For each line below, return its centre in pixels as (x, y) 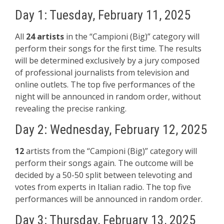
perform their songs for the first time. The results (108, 48)
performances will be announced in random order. (109, 199)
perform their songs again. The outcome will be (104, 163)
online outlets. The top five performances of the (105, 84)
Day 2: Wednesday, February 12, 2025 (111, 129)
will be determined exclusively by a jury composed (107, 60)
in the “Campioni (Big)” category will (132, 36)
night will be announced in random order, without (108, 96)
